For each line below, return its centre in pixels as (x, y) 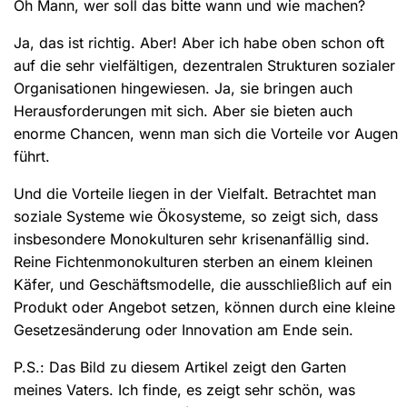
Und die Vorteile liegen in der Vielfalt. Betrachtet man (195, 193)
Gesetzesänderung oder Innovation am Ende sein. (184, 329)
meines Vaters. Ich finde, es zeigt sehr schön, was (184, 389)
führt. (32, 156)
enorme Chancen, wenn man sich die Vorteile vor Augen (206, 133)
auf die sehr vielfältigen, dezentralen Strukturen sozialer (204, 65)
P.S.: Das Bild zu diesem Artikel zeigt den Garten (180, 367)
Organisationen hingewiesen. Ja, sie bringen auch (183, 88)
